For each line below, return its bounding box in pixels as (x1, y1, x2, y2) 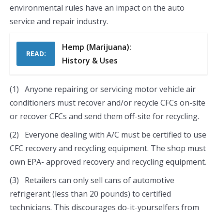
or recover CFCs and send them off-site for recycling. (10, 110, 199, 122)
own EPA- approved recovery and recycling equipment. (10, 156, 206, 167)
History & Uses (62, 55, 118, 66)
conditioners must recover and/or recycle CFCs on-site (10, 97, 205, 108)
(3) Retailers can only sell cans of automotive (10, 174, 174, 186)
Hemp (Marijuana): (62, 41, 131, 52)
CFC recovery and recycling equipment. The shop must (10, 142, 206, 154)
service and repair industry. (10, 15, 108, 27)
